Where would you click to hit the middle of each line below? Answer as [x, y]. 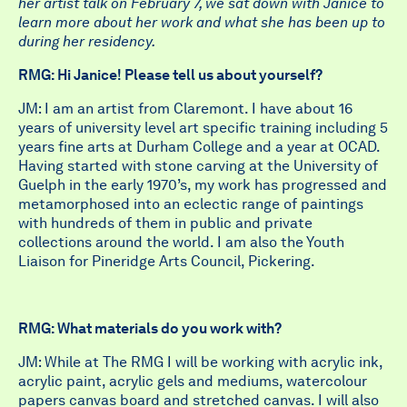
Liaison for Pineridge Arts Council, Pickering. [167, 261]
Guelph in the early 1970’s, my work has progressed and [203, 185]
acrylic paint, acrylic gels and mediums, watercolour [193, 381]
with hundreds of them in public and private [165, 223]
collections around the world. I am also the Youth [181, 242]
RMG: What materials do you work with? [150, 328]
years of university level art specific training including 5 [203, 128]
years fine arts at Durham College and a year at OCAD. [199, 147]
